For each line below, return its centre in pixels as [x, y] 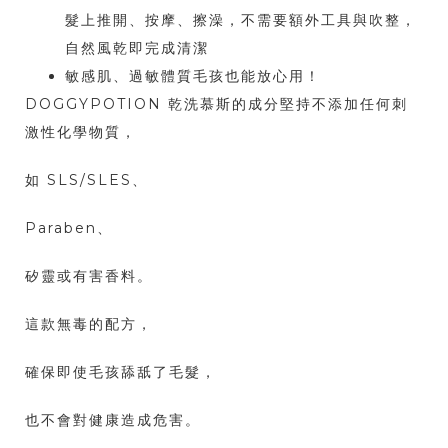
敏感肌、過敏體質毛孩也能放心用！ [193, 76]
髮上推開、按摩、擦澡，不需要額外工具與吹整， [241, 20]
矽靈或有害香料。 [89, 276]
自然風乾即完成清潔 [137, 48]
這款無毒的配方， [89, 324]
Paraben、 [69, 228]
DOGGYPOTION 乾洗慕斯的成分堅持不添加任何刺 [216, 104]
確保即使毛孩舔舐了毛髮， [121, 372]
